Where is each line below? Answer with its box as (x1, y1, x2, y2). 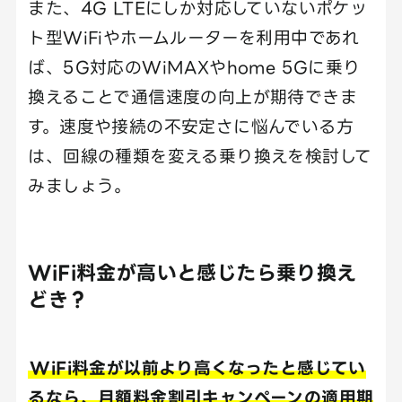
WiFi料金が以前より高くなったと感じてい (30, 357, 366, 377)
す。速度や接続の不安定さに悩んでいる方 (28, 116, 354, 135)
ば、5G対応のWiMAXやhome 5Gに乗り (28, 57, 361, 76)
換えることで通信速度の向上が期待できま (28, 86, 358, 106)
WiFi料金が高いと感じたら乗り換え (28, 260, 357, 284)
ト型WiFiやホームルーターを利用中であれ (28, 27, 360, 47)
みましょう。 (28, 175, 132, 195)
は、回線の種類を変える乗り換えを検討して (28, 145, 372, 165)
